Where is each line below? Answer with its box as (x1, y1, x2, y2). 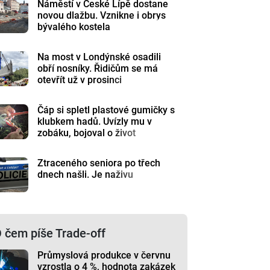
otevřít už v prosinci (37, 74, 122, 86)
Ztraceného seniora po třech (37, 157, 161, 169)
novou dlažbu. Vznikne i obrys (37, 10, 166, 21)
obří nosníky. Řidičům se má (37, 63, 159, 74)
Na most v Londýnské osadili (37, 51, 162, 63)
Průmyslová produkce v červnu (37, 250, 171, 261)
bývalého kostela (37, 21, 111, 33)
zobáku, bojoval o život (37, 127, 136, 139)
